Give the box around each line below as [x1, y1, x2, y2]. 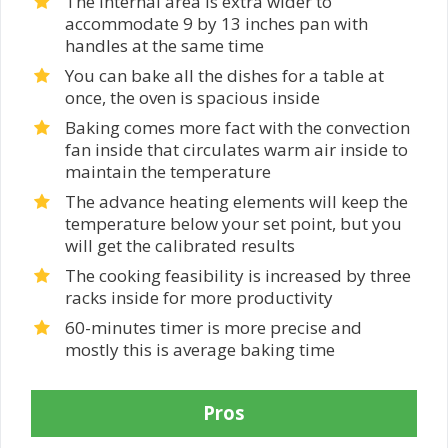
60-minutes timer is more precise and [65, 315, 362, 339]
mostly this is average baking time [65, 337, 335, 361]
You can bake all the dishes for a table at [65, 63, 384, 87]
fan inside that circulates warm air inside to [65, 137, 408, 161]
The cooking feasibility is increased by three [65, 263, 411, 287]
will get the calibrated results [65, 233, 295, 257]
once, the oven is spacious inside [65, 85, 320, 109]
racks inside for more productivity [65, 285, 333, 309]
